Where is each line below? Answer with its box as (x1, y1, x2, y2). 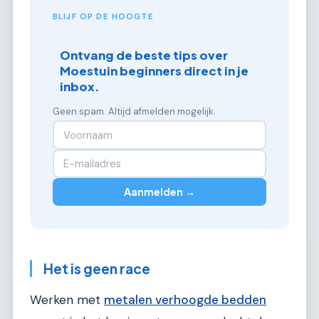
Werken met (30, 292, 104, 308)
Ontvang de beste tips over (60, 48, 229, 63)
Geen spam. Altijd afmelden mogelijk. (53, 105, 216, 118)
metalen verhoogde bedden (104, 292, 266, 308)
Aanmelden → (124, 185, 195, 199)
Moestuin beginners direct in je (60, 63, 249, 79)
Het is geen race (43, 259, 150, 277)
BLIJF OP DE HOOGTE (53, 11, 154, 22)
